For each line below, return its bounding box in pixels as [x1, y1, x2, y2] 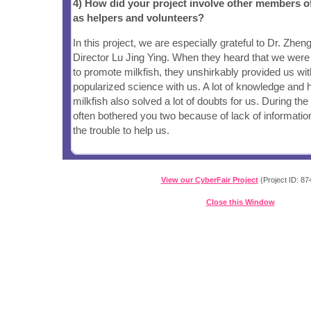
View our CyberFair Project [160, 176, 258, 184]
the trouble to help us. [73, 124, 169, 137]
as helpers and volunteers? [73, 11, 204, 24]
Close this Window [205, 198, 275, 206]
